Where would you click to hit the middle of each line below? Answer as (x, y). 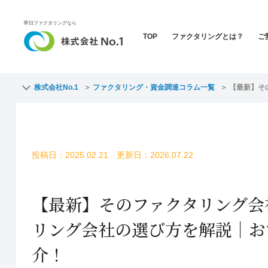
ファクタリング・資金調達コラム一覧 (153, 87)
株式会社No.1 (56, 87)
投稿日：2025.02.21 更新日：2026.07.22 (112, 155)
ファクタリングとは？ (208, 36)
